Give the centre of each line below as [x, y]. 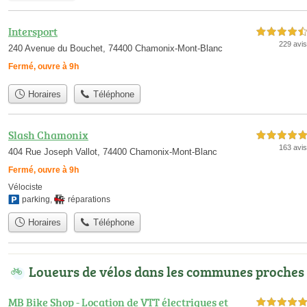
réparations [89, 200]
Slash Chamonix [48, 135]
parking [36, 200]
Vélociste [25, 187]
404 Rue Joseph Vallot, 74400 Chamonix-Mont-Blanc [113, 152]
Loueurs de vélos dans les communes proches [167, 271]
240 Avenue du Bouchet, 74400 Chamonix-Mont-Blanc [115, 48]
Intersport [33, 31]
